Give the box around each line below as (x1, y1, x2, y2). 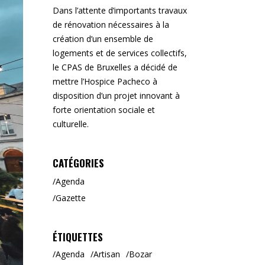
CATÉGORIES (52, 156, 104, 170)
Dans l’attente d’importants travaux (52, 5, 187, 16)
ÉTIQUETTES (52, 230, 103, 244)
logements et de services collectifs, (52, 47, 187, 59)
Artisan (93, 248, 120, 260)
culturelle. (52, 118, 89, 130)
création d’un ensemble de (52, 33, 153, 44)
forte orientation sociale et (52, 104, 155, 115)
